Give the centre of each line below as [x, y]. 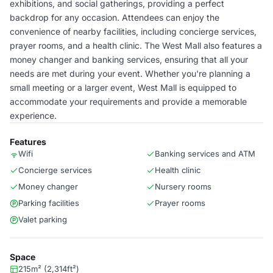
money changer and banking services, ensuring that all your [129, 59]
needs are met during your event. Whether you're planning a [130, 73]
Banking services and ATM [205, 154]
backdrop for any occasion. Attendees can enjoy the [115, 17]
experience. [33, 115]
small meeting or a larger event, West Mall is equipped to [123, 87]
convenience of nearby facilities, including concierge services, [133, 31]
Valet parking [43, 219]
